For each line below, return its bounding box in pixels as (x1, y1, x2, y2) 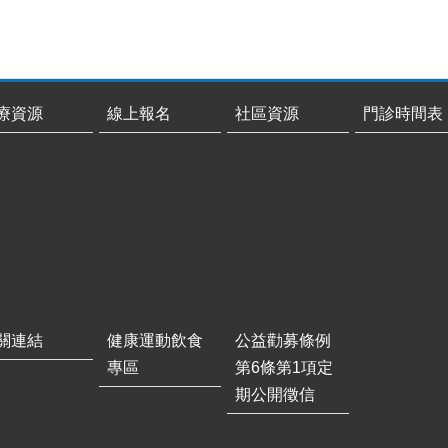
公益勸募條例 (235, 331, 331, 349)
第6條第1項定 (235, 358, 333, 376)
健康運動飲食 (107, 331, 203, 349)
